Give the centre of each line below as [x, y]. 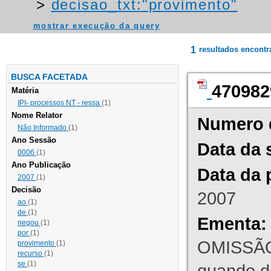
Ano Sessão [34, 140]
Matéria [25, 91]
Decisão [26, 190]
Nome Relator [37, 116]
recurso [31, 254]
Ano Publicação [41, 165]
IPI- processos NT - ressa [60, 103]
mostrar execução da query [96, 26]
